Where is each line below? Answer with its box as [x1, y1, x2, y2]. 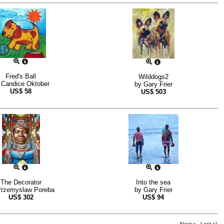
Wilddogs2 [138, 73, 168, 81]
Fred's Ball [5, 72, 36, 80]
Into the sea [136, 178, 170, 186]
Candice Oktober [1, 80, 49, 88]
